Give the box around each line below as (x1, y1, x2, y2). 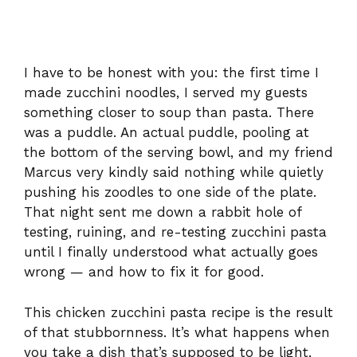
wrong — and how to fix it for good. (24, 264, 264, 280)
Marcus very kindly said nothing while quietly (24, 164, 324, 180)
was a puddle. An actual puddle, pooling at (24, 124, 309, 140)
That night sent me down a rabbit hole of (24, 204, 301, 220)
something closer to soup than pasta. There (24, 104, 314, 120)
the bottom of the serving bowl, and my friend (24, 144, 333, 160)
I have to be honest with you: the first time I (24, 65, 319, 80)
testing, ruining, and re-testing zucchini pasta (24, 224, 327, 240)
